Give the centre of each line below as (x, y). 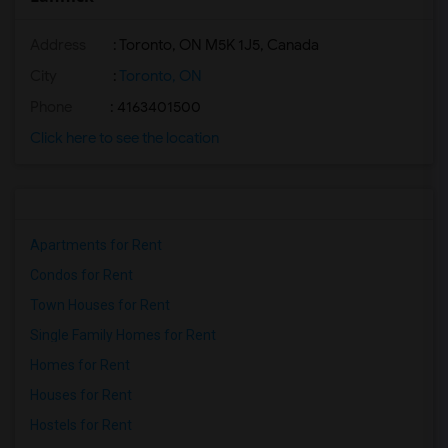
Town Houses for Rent (100, 305)
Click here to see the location (124, 138)
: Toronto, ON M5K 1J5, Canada (214, 45)
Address (58, 45)
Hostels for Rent (81, 425)
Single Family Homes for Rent (123, 335)
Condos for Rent (81, 275)
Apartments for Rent (96, 245)
